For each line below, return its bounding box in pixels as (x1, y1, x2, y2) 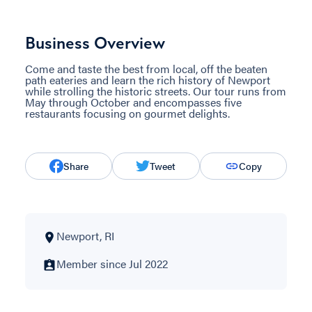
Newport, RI (56, 227, 114, 244)
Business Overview (25, 32, 165, 54)
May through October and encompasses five (25, 93, 242, 110)
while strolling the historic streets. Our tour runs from (25, 82, 286, 99)
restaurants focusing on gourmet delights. (25, 104, 230, 121)
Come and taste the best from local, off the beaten (25, 60, 267, 77)
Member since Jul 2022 (56, 255, 168, 272)
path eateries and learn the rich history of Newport (25, 71, 270, 88)
